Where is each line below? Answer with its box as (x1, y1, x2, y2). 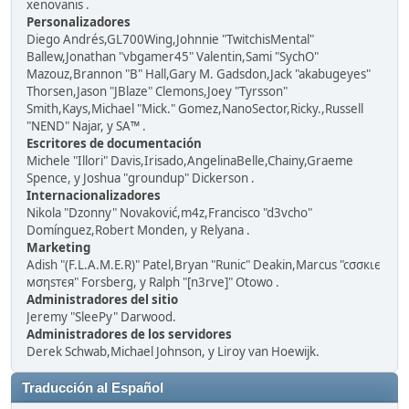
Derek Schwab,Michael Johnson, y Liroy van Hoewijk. (26, 343, 320, 360)
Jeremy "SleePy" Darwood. (26, 309, 176, 325)
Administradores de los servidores (26, 326, 232, 342)
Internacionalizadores (26, 187, 161, 204)
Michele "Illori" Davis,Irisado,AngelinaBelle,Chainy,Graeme (26, 152, 353, 169)
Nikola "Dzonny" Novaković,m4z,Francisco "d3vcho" (26, 204, 312, 221)
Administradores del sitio (26, 291, 178, 308)
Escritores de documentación (26, 135, 202, 152)
